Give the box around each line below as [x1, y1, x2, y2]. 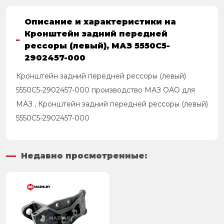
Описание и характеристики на [24, 17, 176, 27]
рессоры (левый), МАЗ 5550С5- [24, 41, 170, 51]
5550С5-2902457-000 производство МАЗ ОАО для [16, 85, 195, 95]
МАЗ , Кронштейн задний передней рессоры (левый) [16, 99, 208, 109]
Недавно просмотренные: [21, 151, 147, 161]
